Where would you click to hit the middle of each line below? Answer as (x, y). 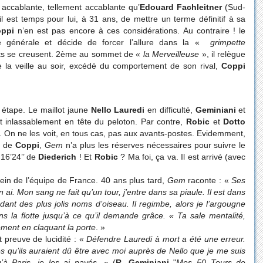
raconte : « (208, 180)
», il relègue (222, 54)
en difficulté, (170, 109)
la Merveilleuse (171, 54)
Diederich (58, 156)
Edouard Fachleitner (181, 7)
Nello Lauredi (118, 109)
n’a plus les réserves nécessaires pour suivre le (154, 145)
